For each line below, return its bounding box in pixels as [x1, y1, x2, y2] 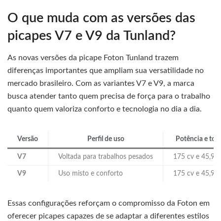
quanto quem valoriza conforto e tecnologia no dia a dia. [7, 105, 202, 113]
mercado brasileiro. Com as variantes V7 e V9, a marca [7, 79, 194, 88]
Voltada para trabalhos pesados [58, 153, 153, 161]
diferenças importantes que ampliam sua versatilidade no [7, 67, 204, 75]
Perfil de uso [87, 136, 124, 143]
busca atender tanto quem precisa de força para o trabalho [7, 92, 210, 101]
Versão [17, 136, 38, 143]
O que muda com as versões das [7, 11, 195, 25]
